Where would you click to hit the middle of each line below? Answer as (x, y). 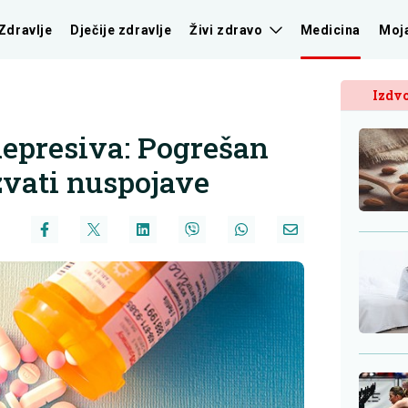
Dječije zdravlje (121, 30)
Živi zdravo (226, 30)
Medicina (330, 30)
